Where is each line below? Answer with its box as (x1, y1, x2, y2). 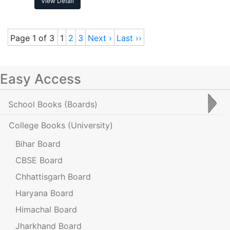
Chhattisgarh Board (15, 171, 91, 182)
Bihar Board (15, 138, 61, 149)
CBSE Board (15, 155, 63, 165)
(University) (68, 120, 113, 130)
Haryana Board (15, 187, 73, 198)
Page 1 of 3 (10, 32, 54, 43)
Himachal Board (15, 204, 77, 215)
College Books (9, 120, 68, 130)
